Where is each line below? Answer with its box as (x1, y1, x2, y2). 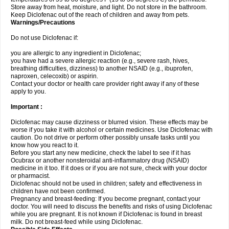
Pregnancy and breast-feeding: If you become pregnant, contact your (11, 195, 200, 202)
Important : (11, 103, 42, 110)
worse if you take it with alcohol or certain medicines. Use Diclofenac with (11, 126, 213, 133)
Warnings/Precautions (11, 19, 75, 26)
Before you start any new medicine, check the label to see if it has (11, 149, 191, 156)
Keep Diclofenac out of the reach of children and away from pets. (11, 11, 189, 18)
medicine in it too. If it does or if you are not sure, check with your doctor (11, 165, 207, 172)
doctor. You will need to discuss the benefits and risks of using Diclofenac (11, 203, 212, 210)
